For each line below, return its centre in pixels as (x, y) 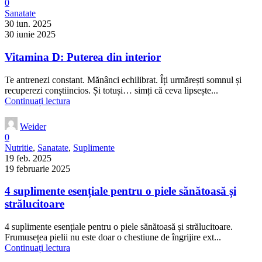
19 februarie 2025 (37, 168)
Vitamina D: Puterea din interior (83, 57)
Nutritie (19, 147)
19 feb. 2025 (28, 158)
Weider (33, 126)
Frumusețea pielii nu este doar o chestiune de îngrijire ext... (113, 237)
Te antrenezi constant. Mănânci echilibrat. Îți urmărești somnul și (123, 80)
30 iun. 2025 (28, 24)
